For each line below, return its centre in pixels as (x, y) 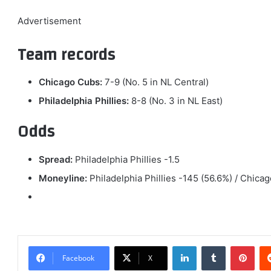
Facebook (78, 258)
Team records (66, 55)
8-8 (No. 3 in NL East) (176, 101)
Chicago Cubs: (70, 82)
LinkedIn (212, 245)
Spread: (56, 159)
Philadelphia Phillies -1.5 (126, 159)
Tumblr (238, 245)
